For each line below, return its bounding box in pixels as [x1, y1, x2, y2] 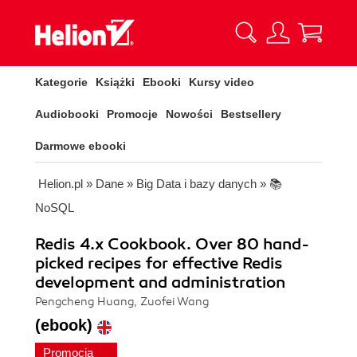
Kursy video [189, 76, 254, 88]
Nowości [166, 108, 213, 120]
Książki [96, 76, 135, 88]
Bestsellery [221, 108, 281, 120]
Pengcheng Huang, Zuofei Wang [35, 295, 209, 308]
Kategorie [35, 76, 88, 88]
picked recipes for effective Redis [35, 253, 283, 273]
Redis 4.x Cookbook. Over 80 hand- [35, 234, 309, 254]
